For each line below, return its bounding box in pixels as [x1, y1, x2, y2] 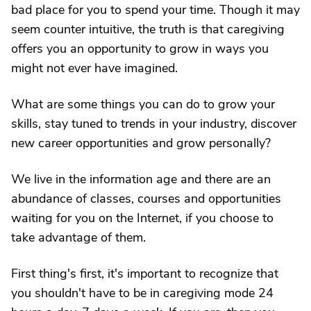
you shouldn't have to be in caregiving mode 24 [11, 285, 274, 301]
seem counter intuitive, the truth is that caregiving [11, 21, 285, 37]
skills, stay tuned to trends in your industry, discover [11, 115, 296, 132]
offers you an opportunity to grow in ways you [11, 40, 269, 57]
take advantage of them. [11, 229, 146, 246]
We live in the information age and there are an [11, 171, 271, 187]
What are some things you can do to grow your [11, 96, 275, 112]
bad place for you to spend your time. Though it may [11, 1, 300, 18]
